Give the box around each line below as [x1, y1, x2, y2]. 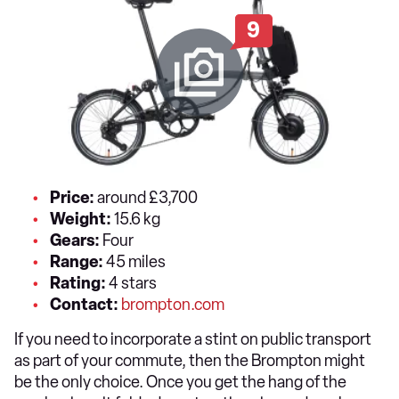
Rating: [50, 273, 106, 293]
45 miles [103, 251, 166, 272]
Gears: [50, 230, 102, 250]
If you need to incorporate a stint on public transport [14, 329, 371, 349]
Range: [50, 251, 103, 272]
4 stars [106, 273, 162, 293]
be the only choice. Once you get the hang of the [14, 371, 346, 392]
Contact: [50, 294, 118, 314]
